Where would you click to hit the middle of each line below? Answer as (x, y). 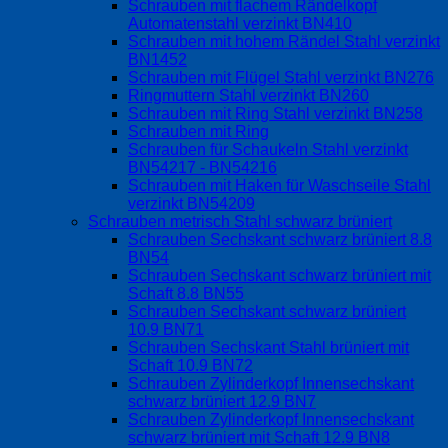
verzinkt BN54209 (191, 204)
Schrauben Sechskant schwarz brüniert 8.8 (280, 240)
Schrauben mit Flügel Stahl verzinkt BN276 (281, 78)
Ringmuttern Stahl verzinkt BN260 (248, 96)
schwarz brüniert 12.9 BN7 (222, 402)
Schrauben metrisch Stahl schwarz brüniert (240, 222)
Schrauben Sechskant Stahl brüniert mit (268, 348)
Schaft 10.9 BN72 (190, 366)
